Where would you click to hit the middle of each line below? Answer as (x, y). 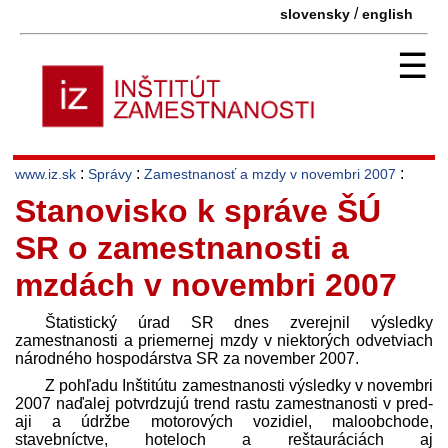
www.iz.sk (45, 173)
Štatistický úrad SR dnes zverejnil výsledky (239, 322)
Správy (110, 173)
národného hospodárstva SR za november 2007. (187, 358)
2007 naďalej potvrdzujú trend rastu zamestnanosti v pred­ (224, 403)
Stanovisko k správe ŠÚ (198, 210)
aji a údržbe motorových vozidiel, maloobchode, (224, 421)
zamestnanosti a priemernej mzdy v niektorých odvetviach (224, 340)
